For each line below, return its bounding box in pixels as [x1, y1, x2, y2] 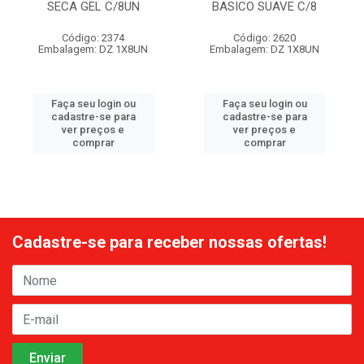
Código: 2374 [62, 32, 124, 44]
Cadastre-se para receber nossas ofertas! [12, 232, 327, 253]
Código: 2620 [233, 32, 296, 44]
